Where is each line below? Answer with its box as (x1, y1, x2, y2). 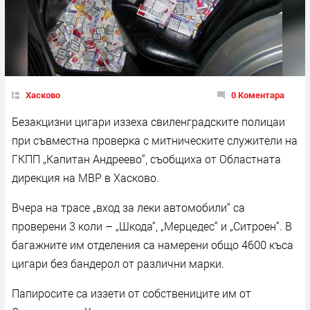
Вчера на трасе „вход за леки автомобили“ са (12, 199, 245, 215)
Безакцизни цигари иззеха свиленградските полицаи (12, 113, 285, 129)
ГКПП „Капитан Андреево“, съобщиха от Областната (12, 151, 281, 166)
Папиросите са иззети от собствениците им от (12, 285, 251, 300)
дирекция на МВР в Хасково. (12, 170, 159, 185)
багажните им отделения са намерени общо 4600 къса (12, 237, 293, 252)
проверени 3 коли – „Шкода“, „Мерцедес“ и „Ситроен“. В (12, 218, 292, 233)
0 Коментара (231, 88, 284, 101)
